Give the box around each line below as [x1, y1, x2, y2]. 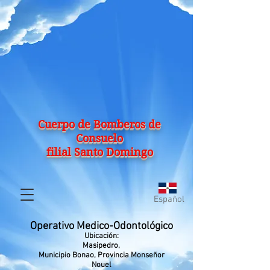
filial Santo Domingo [46, 146, 153, 159]
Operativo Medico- [30, 220, 113, 233]
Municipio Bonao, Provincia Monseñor [38, 251, 165, 260]
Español [154, 194, 184, 205]
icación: [93, 231, 119, 241]
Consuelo [76, 132, 123, 145]
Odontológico [113, 220, 173, 233]
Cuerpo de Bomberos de [38, 118, 161, 131]
